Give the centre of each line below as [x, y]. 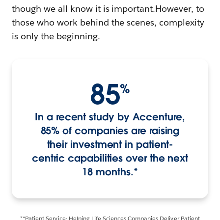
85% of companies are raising [110, 130]
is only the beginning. [56, 36]
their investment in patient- [110, 144]
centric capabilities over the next [110, 158]
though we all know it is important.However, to [108, 8]
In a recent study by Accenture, [110, 117]
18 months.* [110, 172]
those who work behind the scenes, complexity [108, 22]
